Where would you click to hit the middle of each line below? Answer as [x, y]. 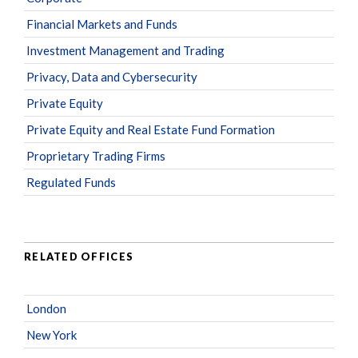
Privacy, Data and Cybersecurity [112, 76]
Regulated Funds [71, 182]
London [46, 308]
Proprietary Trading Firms [96, 155]
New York [52, 334]
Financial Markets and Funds [102, 24]
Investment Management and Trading [125, 50]
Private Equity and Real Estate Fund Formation [151, 129]
